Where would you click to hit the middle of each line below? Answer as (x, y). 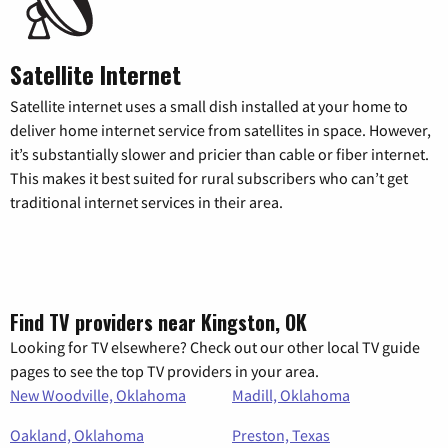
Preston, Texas (281, 435)
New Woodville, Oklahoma (98, 395)
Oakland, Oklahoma (77, 435)
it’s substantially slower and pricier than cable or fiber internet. (219, 154)
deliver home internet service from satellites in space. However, (220, 130)
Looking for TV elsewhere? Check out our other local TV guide (215, 347)
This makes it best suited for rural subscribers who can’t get (209, 178)
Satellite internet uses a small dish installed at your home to (209, 106)
